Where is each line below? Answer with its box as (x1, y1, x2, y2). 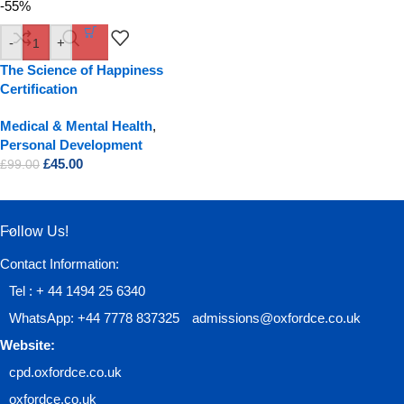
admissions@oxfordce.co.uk (188, 310, 361, 326)
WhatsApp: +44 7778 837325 (9, 310, 179, 326)
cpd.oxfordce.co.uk (9, 364, 122, 380)
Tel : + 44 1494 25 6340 (9, 283, 145, 298)
